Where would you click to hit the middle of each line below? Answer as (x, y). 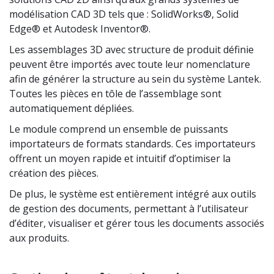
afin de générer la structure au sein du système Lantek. (135, 79)
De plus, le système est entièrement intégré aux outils (133, 194)
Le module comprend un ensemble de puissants (119, 129)
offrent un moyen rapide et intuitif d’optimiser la (120, 159)
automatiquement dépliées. (72, 109)
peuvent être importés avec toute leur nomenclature (130, 65)
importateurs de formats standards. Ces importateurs (132, 144)
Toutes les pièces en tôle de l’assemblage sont (115, 94)
